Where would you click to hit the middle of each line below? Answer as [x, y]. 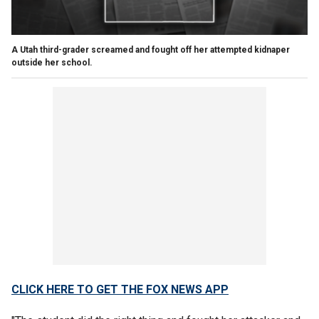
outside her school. [52, 62]
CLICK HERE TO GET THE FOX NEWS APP [120, 289]
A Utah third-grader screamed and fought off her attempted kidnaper [151, 49]
